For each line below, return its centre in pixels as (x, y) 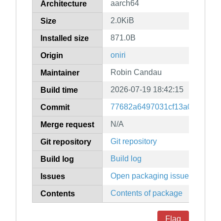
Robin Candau (136, 73)
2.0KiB (122, 21)
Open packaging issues (152, 176)
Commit (55, 108)
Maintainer (60, 73)
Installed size (65, 38)
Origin (52, 56)
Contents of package (147, 193)
